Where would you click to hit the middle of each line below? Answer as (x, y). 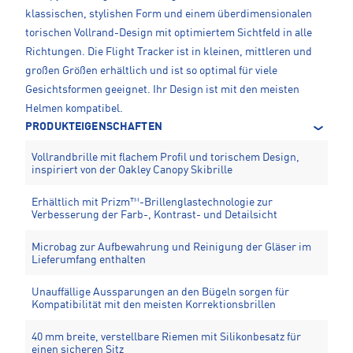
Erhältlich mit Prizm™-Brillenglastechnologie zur (152, 203)
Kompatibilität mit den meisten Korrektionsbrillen (154, 305)
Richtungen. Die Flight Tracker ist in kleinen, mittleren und (169, 52)
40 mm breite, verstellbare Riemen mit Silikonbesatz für (166, 338)
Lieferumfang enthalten (89, 260)
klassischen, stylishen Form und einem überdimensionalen (169, 15)
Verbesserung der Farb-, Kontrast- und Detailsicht (154, 216)
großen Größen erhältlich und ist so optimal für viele (151, 71)
